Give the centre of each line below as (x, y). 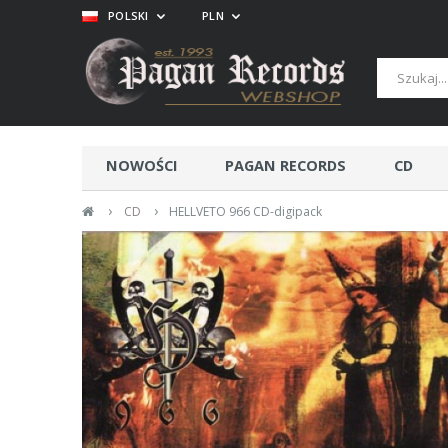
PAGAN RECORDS (286, 165)
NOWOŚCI (141, 165)
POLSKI (130, 15)
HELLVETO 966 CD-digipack (246, 211)
